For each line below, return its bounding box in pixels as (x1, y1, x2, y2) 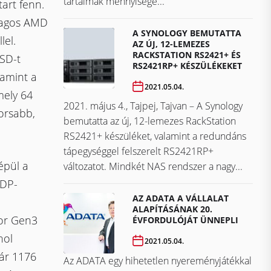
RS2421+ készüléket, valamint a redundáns (64, 129, 246, 143)
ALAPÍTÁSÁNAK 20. (132, 203, 213, 215)
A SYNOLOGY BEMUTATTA (132, 27, 242, 39)
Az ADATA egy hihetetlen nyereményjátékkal (64, 254, 252, 268)
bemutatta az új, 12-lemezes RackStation (64, 114, 236, 128)
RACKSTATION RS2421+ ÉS (132, 49, 241, 61)
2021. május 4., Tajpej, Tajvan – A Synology (64, 99, 243, 113)
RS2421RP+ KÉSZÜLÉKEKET (132, 60, 243, 72)
